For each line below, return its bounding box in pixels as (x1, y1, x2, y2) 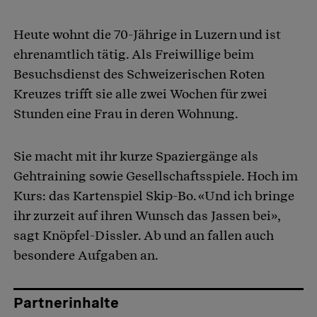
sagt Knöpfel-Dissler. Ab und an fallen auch (13, 228, 274, 243)
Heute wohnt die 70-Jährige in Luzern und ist (13, 27, 281, 42)
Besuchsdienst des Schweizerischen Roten (13, 67, 265, 82)
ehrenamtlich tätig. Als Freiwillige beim (13, 47, 254, 62)
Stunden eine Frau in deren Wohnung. (13, 106, 238, 122)
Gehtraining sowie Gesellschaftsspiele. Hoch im (13, 168, 298, 184)
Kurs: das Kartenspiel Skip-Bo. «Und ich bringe (13, 188, 294, 204)
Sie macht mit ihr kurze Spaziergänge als (13, 149, 258, 164)
